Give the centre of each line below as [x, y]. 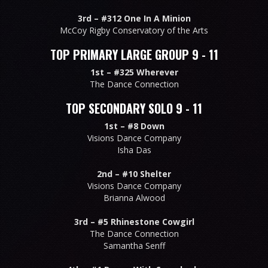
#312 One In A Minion [146, 18]
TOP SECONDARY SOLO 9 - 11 [134, 108]
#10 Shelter [147, 173]
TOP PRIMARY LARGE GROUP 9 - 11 [134, 54]
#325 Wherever [146, 72]
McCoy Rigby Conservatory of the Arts [134, 30]
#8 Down [146, 126]
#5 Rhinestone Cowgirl [146, 221]
